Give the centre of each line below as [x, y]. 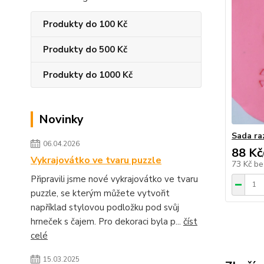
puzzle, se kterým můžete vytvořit [100, 193]
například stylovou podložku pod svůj [105, 207]
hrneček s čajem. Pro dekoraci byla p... [107, 222]
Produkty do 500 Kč [85, 49]
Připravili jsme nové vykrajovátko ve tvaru [114, 179]
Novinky [61, 119]
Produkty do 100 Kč [85, 24]
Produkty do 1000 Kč [88, 75]
